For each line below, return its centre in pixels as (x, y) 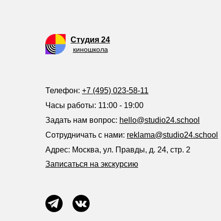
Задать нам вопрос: (82, 120)
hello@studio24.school (160, 120)
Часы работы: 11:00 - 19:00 (94, 105)
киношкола (90, 49)
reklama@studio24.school (172, 135)
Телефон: (64, 91)
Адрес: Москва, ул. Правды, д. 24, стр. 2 (118, 150)
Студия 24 (90, 40)
